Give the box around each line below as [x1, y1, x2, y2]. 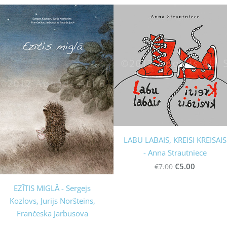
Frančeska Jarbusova [16, 208, 88, 218]
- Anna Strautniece [143, 147, 207, 158]
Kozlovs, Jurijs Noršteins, [9, 195, 95, 206]
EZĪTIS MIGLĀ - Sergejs [14, 182, 91, 193]
